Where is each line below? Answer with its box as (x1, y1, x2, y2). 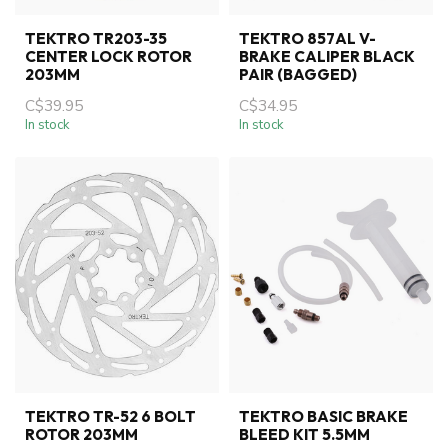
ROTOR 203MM (25, 424, 138, 444)
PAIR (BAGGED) (239, 65, 357, 85)
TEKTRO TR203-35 (25, 29, 167, 49)
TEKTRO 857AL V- (239, 29, 376, 49)
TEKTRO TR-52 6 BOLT (25, 406, 196, 426)
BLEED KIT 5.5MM (239, 424, 370, 444)
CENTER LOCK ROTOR (25, 47, 192, 67)
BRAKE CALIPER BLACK (239, 47, 415, 67)
